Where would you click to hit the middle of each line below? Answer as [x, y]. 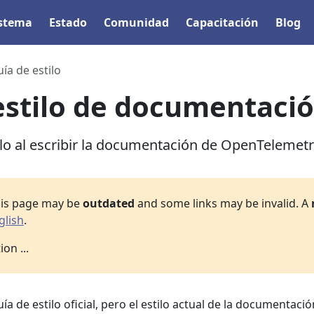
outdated [108, 203]
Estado [68, 22]
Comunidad [137, 22]
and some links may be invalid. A [223, 203]
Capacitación [223, 22]
